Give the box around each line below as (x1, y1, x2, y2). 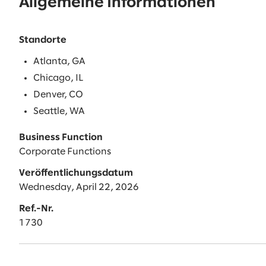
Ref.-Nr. (19, 204, 53, 214)
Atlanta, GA (33, 57, 85, 66)
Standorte (19, 36, 66, 45)
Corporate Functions (19, 147, 111, 157)
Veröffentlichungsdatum (19, 169, 133, 178)
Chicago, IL (33, 74, 83, 83)
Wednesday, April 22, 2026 (19, 183, 139, 192)
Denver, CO (33, 90, 83, 100)
